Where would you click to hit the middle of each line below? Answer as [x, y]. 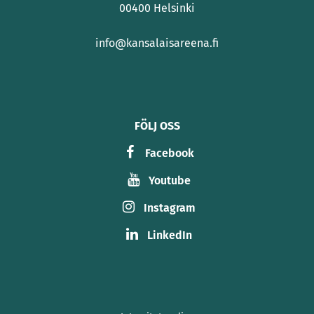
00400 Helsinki [157, 8]
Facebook [170, 153]
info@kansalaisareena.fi [157, 43]
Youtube [170, 180]
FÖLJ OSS [157, 126]
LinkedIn [170, 235]
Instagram [170, 208]
